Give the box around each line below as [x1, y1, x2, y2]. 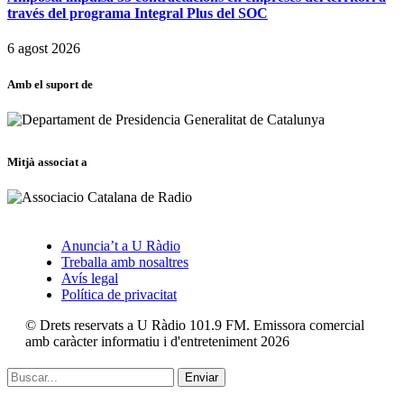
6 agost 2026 [7, 41, 80, 57]
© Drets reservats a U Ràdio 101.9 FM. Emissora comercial [25, 317, 364, 333]
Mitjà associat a [7, 154, 87, 169]
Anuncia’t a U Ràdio [61, 237, 180, 253]
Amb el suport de [7, 77, 93, 91]
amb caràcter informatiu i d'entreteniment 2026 [25, 333, 289, 349]
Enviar [185, 370, 218, 384]
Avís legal [61, 270, 118, 286]
